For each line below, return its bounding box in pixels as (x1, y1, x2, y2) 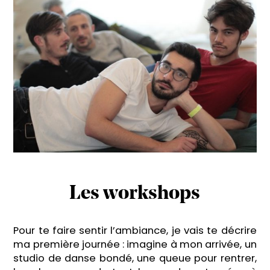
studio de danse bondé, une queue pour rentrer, (13, 251, 257, 266)
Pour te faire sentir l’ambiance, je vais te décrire (13, 224, 257, 238)
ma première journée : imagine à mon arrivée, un (13, 237, 257, 252)
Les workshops (69, 184, 201, 204)
